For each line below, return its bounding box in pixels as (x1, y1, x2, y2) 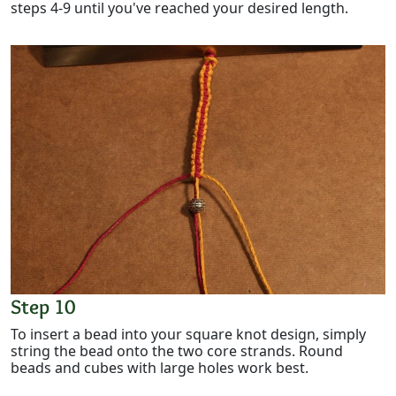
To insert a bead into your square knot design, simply (11, 324, 366, 345)
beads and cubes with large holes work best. (11, 358, 308, 378)
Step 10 (11, 293, 75, 320)
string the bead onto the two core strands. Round (11, 341, 343, 362)
